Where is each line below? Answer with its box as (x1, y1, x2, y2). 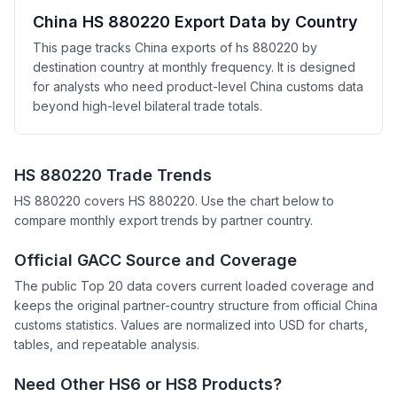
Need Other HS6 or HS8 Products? (14, 375, 282, 393)
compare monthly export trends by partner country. (14, 213, 313, 228)
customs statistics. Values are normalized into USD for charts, (14, 317, 368, 332)
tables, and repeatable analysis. (14, 337, 199, 352)
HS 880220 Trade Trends (14, 166, 212, 184)
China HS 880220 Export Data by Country (33, 12, 358, 31)
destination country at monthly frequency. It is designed (33, 59, 355, 74)
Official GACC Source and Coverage (14, 251, 297, 269)
